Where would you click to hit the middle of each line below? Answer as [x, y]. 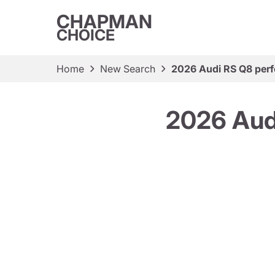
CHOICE [86, 35]
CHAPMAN [104, 21]
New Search [128, 69]
